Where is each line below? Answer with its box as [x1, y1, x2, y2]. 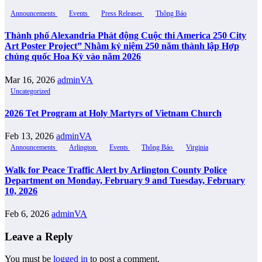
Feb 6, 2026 [5, 208, 51, 219]
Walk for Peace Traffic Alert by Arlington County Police [5, 164, 227, 175]
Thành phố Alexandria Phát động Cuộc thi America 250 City [5, 30, 246, 41]
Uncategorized [11, 87, 50, 95]
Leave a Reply [5, 230, 73, 243]
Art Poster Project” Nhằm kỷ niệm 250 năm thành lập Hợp [5, 41, 239, 51]
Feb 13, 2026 [5, 131, 56, 142]
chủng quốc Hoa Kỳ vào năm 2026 [5, 51, 141, 62]
